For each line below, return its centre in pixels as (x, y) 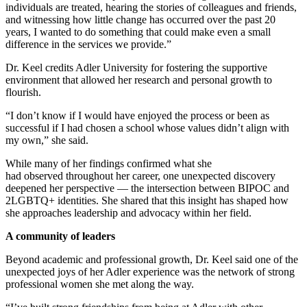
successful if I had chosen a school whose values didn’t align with (147, 127)
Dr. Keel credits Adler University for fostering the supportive (136, 67)
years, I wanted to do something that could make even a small (138, 32)
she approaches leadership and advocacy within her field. (130, 212)
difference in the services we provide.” (90, 44)
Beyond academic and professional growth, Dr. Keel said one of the (152, 259)
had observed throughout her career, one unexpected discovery (140, 175)
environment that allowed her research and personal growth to (139, 79)
